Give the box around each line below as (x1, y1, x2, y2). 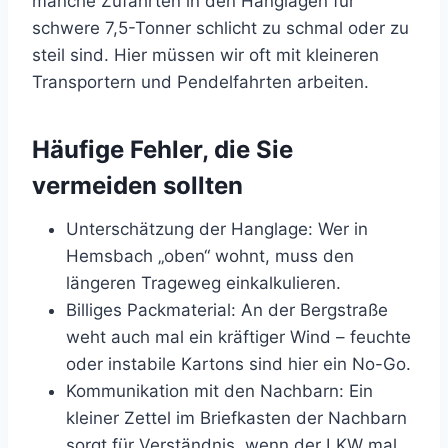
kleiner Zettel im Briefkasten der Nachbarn (66, 407, 407, 428)
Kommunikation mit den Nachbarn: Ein (66, 380, 373, 401)
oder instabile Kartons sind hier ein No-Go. (66, 353, 411, 374)
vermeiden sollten (32, 170, 243, 200)
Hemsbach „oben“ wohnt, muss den (66, 245, 354, 266)
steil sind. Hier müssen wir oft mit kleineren (32, 44, 379, 65)
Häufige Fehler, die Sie (32, 134, 293, 164)
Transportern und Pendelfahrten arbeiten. (32, 71, 369, 92)
